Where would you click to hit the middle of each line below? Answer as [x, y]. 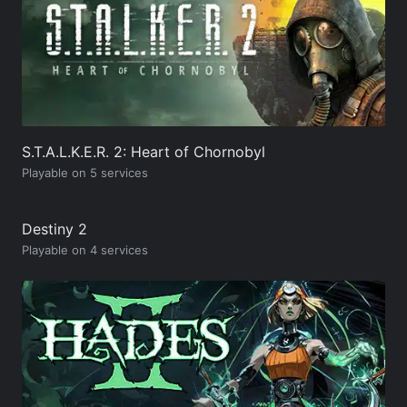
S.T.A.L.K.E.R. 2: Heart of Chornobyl [144, 151]
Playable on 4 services [85, 249]
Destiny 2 [55, 228]
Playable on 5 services [85, 172]
